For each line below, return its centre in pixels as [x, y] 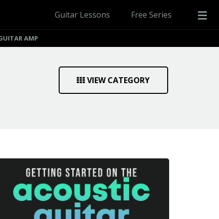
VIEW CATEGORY [119, 80]
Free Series [151, 15]
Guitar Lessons [82, 15]
